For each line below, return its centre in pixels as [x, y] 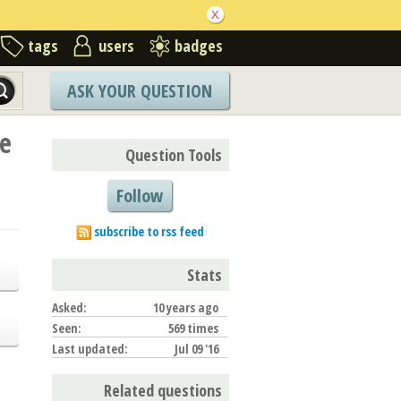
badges [199, 45]
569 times [193, 328]
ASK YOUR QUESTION [140, 90]
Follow [140, 195]
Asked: [69, 307]
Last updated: [90, 348]
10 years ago [186, 307]
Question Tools [174, 154]
